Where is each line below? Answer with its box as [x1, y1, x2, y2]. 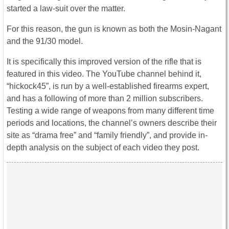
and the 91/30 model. [7, 37, 83, 46]
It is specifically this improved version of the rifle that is [7, 57, 201, 66]
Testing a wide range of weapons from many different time [7, 106, 214, 116]
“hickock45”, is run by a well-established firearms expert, [7, 82, 209, 91]
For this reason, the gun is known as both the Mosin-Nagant [7, 25, 221, 34]
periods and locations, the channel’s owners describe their [7, 119, 217, 128]
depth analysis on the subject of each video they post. [7, 143, 199, 152]
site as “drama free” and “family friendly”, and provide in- [7, 131, 208, 140]
